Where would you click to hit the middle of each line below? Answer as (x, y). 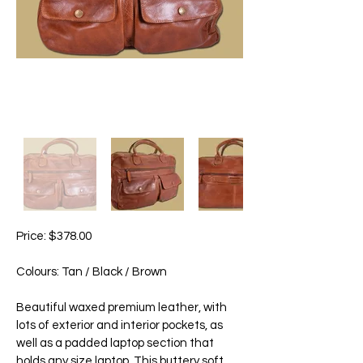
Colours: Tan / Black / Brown (92, 272)
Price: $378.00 (54, 236)
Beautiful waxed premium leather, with (122, 307)
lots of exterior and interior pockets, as (120, 325)
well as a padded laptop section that (115, 343)
